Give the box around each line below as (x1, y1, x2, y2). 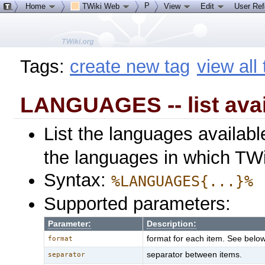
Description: (147, 219, 197, 228)
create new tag (70, 56, 190, 77)
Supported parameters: (44, 193, 231, 214)
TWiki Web (80, 2, 122, 11)
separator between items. (147, 250, 243, 259)
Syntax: (44, 169, 112, 190)
